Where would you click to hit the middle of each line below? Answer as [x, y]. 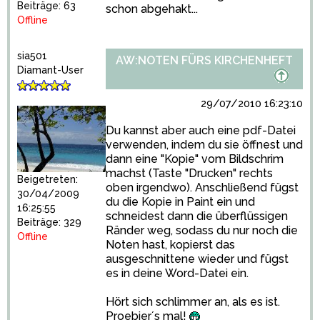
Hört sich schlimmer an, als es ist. [193, 302]
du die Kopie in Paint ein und [180, 202]
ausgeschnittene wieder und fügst [197, 259]
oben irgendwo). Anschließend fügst [202, 187]
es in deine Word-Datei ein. [177, 273]
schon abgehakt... [152, 9]
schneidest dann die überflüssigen [197, 216]
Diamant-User [50, 70]
